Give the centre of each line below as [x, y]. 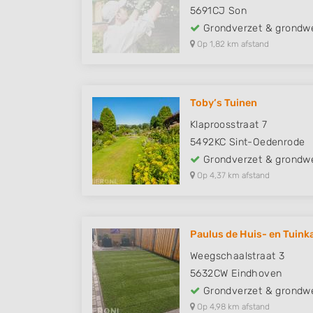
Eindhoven [256, 274]
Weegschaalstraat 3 [238, 256]
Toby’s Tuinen [224, 103]
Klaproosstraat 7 [229, 125]
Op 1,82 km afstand [232, 44]
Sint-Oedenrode [267, 143]
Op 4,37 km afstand [232, 176]
